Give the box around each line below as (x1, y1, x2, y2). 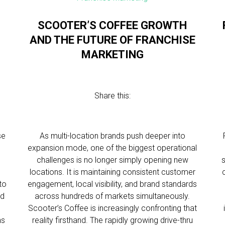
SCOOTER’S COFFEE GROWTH (38, 19, 187, 32)
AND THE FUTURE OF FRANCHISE (29, 34, 195, 46)
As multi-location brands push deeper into (39, 131, 185, 141)
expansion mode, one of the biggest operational (28, 143, 197, 153)
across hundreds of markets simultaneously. (35, 191, 190, 201)
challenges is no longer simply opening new (36, 155, 188, 165)
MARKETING (81, 48, 144, 61)
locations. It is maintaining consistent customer (29, 167, 195, 177)
